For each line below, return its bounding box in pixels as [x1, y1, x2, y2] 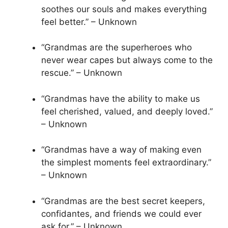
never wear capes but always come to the [41, 55, 213, 66]
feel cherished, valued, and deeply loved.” [41, 106, 213, 117]
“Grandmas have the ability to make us [41, 93, 200, 104]
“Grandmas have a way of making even [41, 145, 202, 155]
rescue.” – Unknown [41, 68, 122, 78]
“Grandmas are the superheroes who [41, 42, 192, 53]
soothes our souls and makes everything [41, 4, 207, 14]
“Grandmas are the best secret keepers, [41, 195, 205, 206]
